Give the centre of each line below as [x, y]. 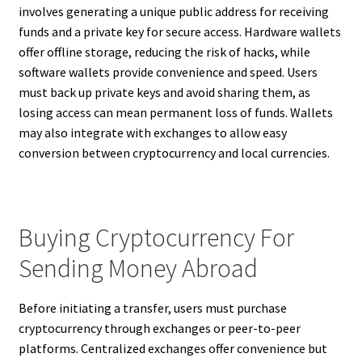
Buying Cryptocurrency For [156, 238]
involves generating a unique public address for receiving [173, 12]
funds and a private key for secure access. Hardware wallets [179, 32]
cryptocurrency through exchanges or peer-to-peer [159, 328]
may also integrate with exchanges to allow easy [152, 133]
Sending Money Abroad [138, 269]
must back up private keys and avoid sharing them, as [164, 93]
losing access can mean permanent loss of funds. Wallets [175, 113]
